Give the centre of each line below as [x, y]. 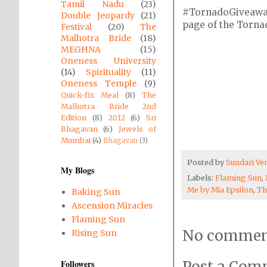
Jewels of [137, 129]
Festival [76, 27]
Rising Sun [94, 233]
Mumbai [76, 140]
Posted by [207, 162]
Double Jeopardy [98, 15]
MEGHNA [81, 49]
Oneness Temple [99, 83]
